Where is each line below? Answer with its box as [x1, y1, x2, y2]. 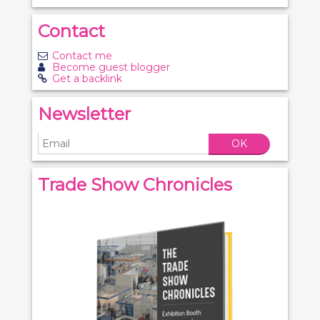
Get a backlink [52, 72, 122, 85]
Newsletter [38, 104, 131, 124]
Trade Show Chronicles [38, 174, 232, 195]
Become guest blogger [52, 61, 170, 74]
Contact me [52, 49, 112, 62]
